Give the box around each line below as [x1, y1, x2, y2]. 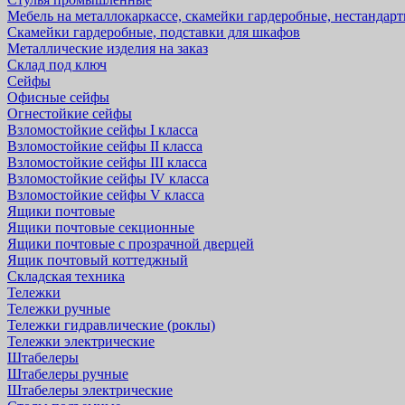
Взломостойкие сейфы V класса [7, 187, 204, 202]
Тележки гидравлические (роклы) [7, 317, 215, 333]
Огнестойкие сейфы [7, 106, 132, 121]
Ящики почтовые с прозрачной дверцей [7, 236, 254, 251]
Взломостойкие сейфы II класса [7, 138, 202, 154]
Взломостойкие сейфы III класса [7, 155, 207, 170]
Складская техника [7, 268, 125, 284]
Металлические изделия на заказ [7, 41, 208, 56]
